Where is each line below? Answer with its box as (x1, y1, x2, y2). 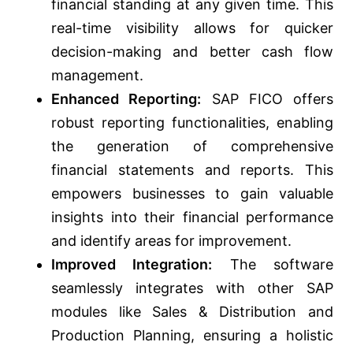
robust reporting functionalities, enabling (51, 114, 333, 132)
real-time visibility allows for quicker (51, 20, 333, 37)
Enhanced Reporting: (51, 91, 202, 108)
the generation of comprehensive (51, 138, 333, 155)
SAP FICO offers (201, 91, 333, 108)
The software (212, 256, 334, 273)
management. (51, 67, 143, 84)
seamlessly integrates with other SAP (51, 280, 333, 297)
